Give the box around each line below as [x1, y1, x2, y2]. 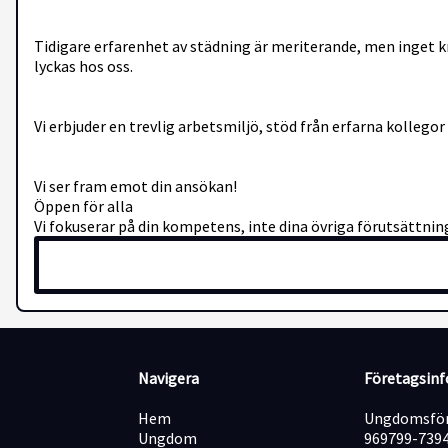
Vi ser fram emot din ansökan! [34, 175, 237, 196]
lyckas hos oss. [34, 55, 133, 76]
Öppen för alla [34, 195, 133, 216]
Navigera [138, 368, 200, 389]
